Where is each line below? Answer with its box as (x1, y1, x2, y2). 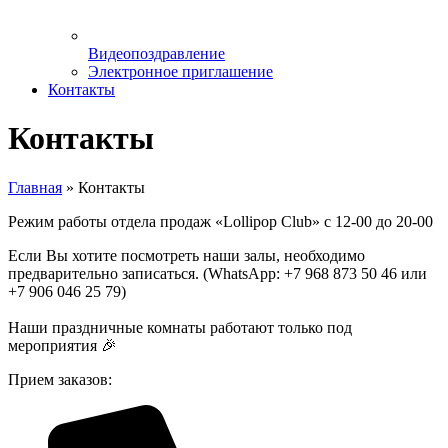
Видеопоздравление (88, 45, 225, 62)
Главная (8, 178, 62, 196)
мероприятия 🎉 (8, 336, 117, 354)
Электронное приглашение (88, 63, 273, 80)
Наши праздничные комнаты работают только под (8, 318, 352, 336)
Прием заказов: (8, 370, 112, 388)
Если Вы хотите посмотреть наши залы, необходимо (8, 246, 365, 264)
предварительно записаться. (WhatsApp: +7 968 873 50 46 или (8, 264, 427, 282)
